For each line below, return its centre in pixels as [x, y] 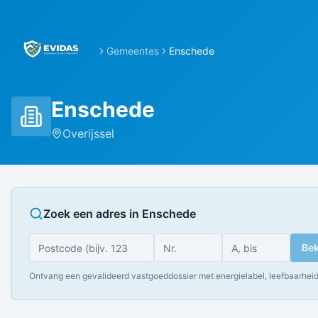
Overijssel [88, 133]
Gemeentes [133, 51]
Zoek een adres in [93, 214]
